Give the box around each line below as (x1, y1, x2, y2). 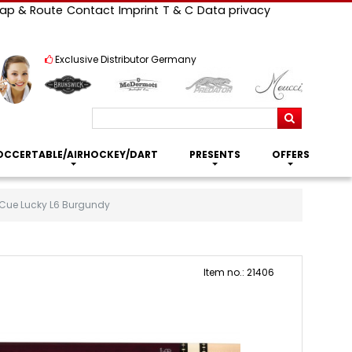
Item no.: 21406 (203, 266, 275, 279)
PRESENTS (189, 148, 240, 161)
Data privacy (196, 2, 270, 18)
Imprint (118, 2, 159, 18)
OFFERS (271, 148, 310, 161)
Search (277, 107, 312, 120)
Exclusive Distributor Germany (54, 53, 196, 66)
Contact (66, 2, 115, 18)
